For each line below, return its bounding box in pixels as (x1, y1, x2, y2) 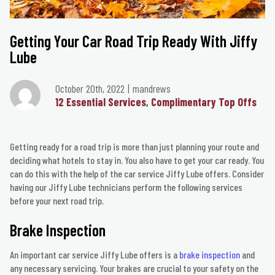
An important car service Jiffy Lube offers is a (10, 249, 179, 261)
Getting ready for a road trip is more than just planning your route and (10, 141, 259, 153)
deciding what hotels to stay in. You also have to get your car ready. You (10, 154, 264, 166)
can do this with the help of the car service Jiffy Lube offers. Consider (10, 168, 264, 180)
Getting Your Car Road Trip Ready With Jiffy (10, 31, 257, 51)
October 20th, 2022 (55, 82, 125, 96)
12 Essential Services (55, 95, 146, 109)
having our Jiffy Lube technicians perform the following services (10, 181, 242, 193)
